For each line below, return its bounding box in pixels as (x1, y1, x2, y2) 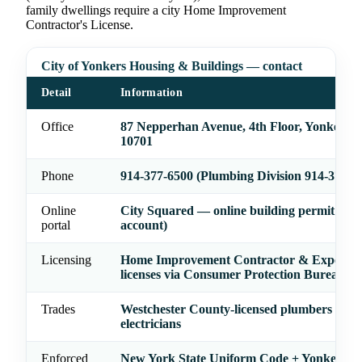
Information (120, 86, 183, 99)
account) (120, 218, 167, 233)
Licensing (41, 253, 91, 267)
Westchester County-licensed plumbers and (120, 302, 356, 317)
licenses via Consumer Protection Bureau (120, 267, 345, 282)
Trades (41, 302, 75, 317)
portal (41, 218, 70, 233)
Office (41, 120, 74, 134)
